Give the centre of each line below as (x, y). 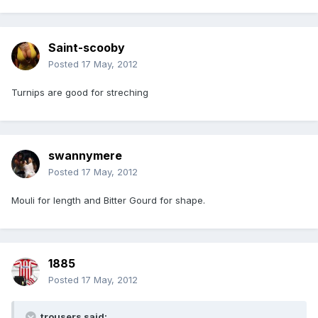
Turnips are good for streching (80, 93)
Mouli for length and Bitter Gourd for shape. (108, 201)
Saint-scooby (87, 48)
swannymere (85, 156)
